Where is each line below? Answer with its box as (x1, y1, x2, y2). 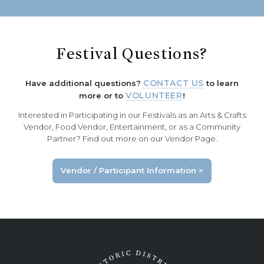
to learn (204, 78, 239, 88)
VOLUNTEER (126, 90, 183, 100)
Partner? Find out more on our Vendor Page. (47, 133, 217, 143)
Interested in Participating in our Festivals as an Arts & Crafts (18, 110, 246, 120)
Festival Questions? (56, 43, 208, 64)
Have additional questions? (25, 78, 143, 88)
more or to (79, 90, 126, 100)
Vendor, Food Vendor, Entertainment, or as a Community (24, 121, 240, 131)
